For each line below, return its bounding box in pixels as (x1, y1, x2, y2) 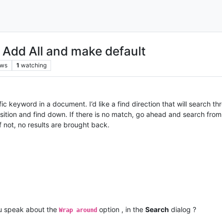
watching (20, 61, 47, 69)
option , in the (97, 205, 145, 214)
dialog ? (169, 205, 196, 214)
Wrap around (59, 206, 97, 214)
